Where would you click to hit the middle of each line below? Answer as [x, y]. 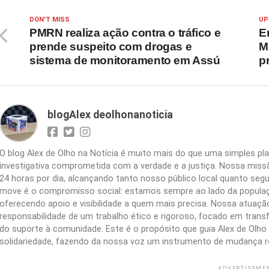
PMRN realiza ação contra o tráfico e [125, 33]
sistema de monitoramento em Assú [125, 60]
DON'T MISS [50, 20]
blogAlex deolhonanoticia [110, 115]
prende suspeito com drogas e [111, 47]
